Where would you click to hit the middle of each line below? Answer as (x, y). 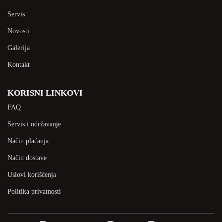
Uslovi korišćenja (32, 174)
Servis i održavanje (34, 124)
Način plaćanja (28, 141)
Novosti (18, 31)
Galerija (19, 48)
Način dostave (27, 158)
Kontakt (19, 64)
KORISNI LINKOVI (45, 93)
